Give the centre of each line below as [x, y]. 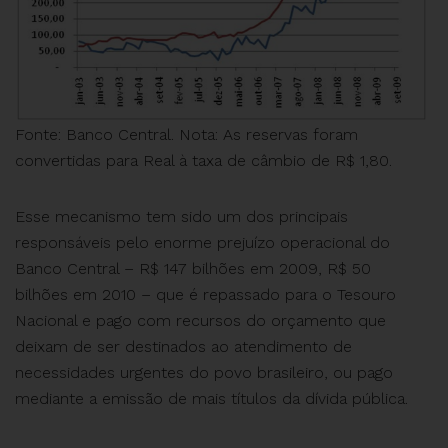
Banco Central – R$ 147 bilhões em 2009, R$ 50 [193, 268]
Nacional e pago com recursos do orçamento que [200, 320]
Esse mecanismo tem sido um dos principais [181, 216]
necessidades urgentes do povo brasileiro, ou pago [204, 372]
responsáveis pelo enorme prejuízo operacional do [202, 242]
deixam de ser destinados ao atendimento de [183, 346]
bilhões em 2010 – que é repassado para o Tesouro [205, 294]
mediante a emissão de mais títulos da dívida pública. [211, 398]
